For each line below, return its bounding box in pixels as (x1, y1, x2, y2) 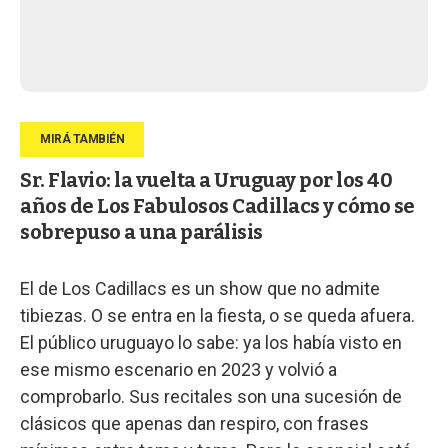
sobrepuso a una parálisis (20, 219, 263, 244)
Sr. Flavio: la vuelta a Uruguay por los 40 (20, 167, 392, 192)
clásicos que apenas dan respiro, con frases (20, 412, 369, 434)
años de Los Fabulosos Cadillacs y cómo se (20, 193, 415, 218)
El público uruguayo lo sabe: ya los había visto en (20, 331, 402, 353)
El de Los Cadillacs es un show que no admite (20, 277, 380, 299)
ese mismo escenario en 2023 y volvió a (20, 358, 337, 380)
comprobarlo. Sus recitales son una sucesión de (20, 385, 402, 407)
